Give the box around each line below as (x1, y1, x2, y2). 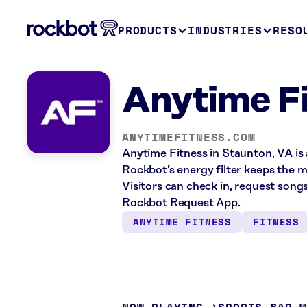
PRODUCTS (118, 22, 177, 38)
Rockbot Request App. (122, 197, 241, 209)
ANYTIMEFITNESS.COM (122, 129, 256, 145)
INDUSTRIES (188, 22, 262, 38)
